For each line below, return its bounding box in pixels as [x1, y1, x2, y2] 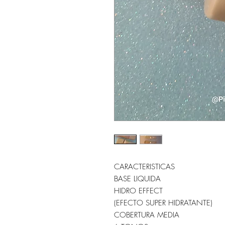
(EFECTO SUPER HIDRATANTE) [114, 197, 212, 208]
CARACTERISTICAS [114, 161, 177, 172]
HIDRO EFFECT [114, 185, 163, 196]
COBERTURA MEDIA [114, 209, 179, 220]
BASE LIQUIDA [114, 173, 161, 184]
